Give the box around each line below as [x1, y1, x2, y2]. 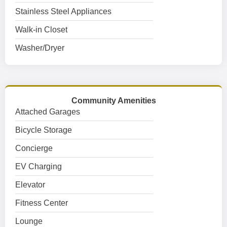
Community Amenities [71, 96, 156, 105]
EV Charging [15, 162, 62, 171]
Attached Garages [15, 107, 80, 116]
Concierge [15, 144, 53, 153]
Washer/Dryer [15, 44, 64, 52]
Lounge [15, 217, 43, 225]
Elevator [15, 180, 45, 189]
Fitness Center [15, 199, 68, 207]
